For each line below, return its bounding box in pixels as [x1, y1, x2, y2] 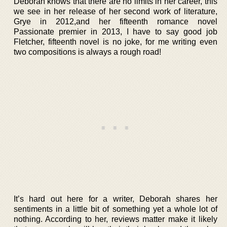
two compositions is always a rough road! [14, 47, 161, 56]
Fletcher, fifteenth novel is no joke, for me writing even [14, 37, 217, 46]
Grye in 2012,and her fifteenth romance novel [14, 17, 217, 26]
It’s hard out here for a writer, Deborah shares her [14, 194, 217, 203]
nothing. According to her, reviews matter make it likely [14, 214, 217, 223]
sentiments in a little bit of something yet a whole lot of [14, 204, 217, 213]
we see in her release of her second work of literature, [14, 7, 217, 16]
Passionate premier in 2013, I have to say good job [14, 27, 217, 36]
